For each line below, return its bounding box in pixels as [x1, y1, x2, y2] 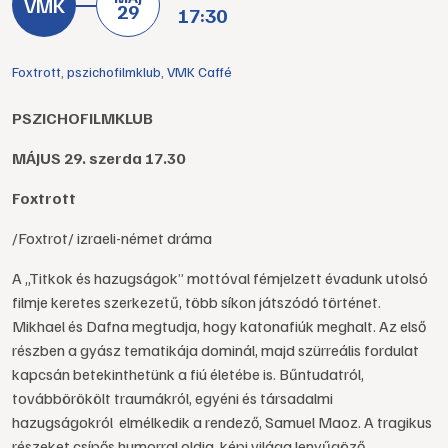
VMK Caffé [167, 63, 232, 80]
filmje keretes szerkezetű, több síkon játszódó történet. [12, 292, 381, 312]
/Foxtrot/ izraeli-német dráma [12, 228, 212, 248]
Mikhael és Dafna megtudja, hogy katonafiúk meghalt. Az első [12, 316, 426, 336]
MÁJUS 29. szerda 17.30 [12, 148, 185, 168]
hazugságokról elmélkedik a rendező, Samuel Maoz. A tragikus [12, 412, 432, 432]
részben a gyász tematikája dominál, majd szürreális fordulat [12, 340, 419, 360]
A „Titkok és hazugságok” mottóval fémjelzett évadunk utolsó [12, 268, 428, 288]
